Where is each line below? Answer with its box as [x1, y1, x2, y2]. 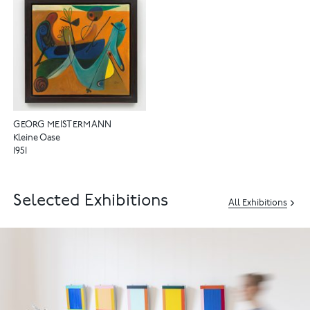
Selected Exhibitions [13, 193, 169, 210]
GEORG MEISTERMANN [13, 121, 112, 131]
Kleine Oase [13, 134, 61, 144]
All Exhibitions [228, 199, 288, 209]
